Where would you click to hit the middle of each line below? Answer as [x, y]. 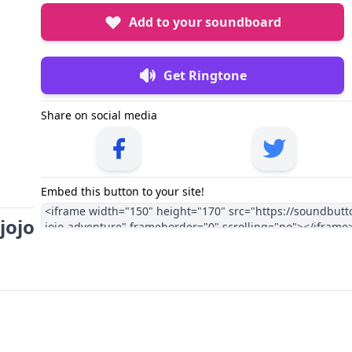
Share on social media [99, 115]
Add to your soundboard [205, 22]
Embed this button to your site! [123, 191]
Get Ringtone [205, 75]
